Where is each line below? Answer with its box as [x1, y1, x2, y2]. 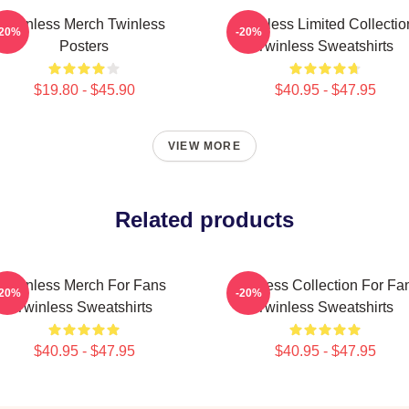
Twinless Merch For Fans [2, 278, 166, 293]
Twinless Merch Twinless [3, 16, 165, 32]
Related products [115, 207, 294, 232]
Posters [59, 38, 109, 54]
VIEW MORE [168, 140, 241, 152]
